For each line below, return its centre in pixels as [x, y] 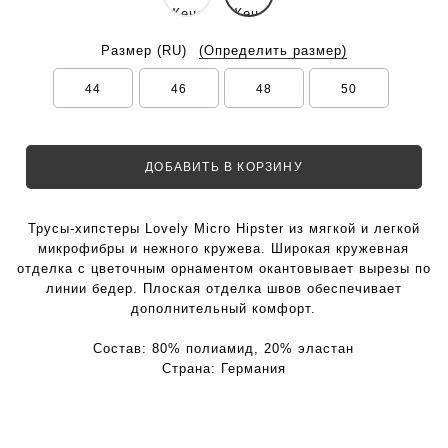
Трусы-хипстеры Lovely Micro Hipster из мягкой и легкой [223, 228]
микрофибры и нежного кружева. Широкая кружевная [224, 248]
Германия [253, 368]
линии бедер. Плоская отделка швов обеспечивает [223, 288]
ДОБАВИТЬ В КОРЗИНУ [224, 167]
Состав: [123, 348]
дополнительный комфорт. [224, 308]
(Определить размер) [272, 50]
